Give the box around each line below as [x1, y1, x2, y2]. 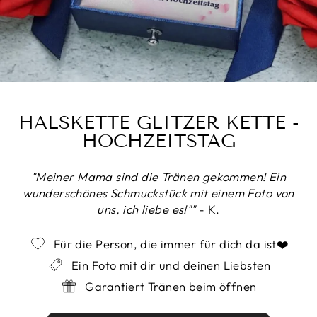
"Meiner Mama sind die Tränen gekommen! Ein [30, 168, 287, 184]
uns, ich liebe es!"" [97, 201, 196, 217]
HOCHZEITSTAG [81, 129, 236, 152]
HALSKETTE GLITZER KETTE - [18, 111, 299, 134]
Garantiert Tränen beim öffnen [85, 278, 257, 294]
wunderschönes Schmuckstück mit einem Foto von [23, 185, 294, 200]
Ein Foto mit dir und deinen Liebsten [71, 257, 270, 272]
